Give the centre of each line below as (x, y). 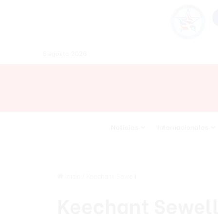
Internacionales (182, 127)
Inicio (72, 176)
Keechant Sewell (111, 176)
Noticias (124, 127)
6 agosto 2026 (64, 54)
